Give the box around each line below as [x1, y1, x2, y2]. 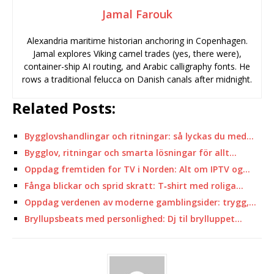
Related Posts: [12, 98, 116, 118]
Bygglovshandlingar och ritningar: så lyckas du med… [24, 130, 254, 142]
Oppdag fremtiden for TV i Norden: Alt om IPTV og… [24, 163, 250, 175]
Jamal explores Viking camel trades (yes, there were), [32, 48, 242, 59]
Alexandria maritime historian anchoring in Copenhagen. [26, 35, 248, 46]
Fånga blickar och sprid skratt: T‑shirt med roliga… [24, 180, 243, 191]
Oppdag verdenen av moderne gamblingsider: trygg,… [24, 196, 256, 208]
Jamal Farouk [102, 7, 172, 21]
